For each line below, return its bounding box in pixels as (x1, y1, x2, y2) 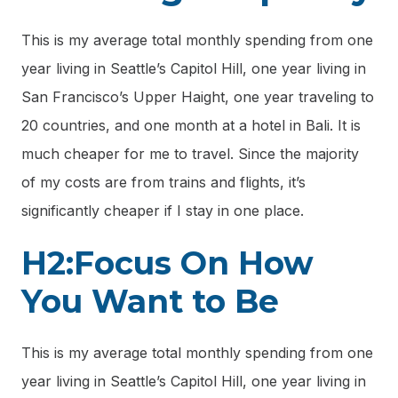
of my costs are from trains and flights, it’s (21, 173, 306, 192)
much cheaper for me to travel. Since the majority (21, 145, 359, 163)
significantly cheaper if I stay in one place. (21, 202, 304, 220)
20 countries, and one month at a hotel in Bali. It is (21, 116, 361, 135)
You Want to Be (21, 281, 279, 321)
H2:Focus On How (21, 243, 314, 283)
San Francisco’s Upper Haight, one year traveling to (21, 88, 374, 107)
